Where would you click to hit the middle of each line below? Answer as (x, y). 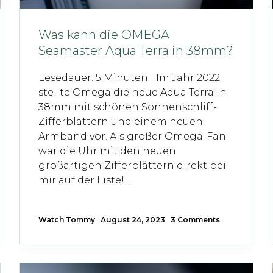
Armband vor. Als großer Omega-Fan (133, 136)
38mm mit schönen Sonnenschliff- (128, 107)
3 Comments (196, 220)
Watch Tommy (67, 220)
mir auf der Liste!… (85, 180)
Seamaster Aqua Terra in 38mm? (136, 51)
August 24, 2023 (133, 220)
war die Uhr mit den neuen (108, 151)
